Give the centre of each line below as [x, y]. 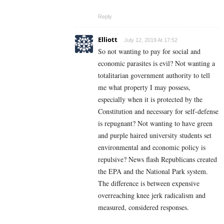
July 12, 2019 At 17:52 [151, 40]
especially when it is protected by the [150, 99]
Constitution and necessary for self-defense [158, 111]
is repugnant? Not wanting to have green [155, 123]
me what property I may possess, [144, 87]
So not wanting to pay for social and [149, 51]
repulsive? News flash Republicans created [157, 159]
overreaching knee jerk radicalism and [152, 195]
